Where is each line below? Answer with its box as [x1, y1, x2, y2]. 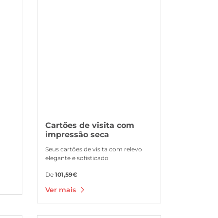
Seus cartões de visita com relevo [45, 145, 142, 153]
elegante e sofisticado [45, 154, 109, 162]
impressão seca [45, 129, 109, 139]
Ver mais [45, 185, 78, 194]
